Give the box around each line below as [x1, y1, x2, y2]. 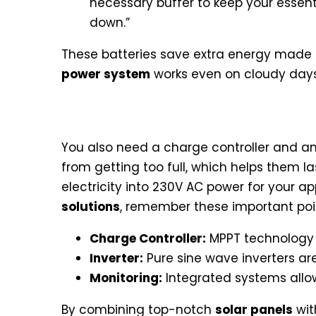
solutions [61, 197, 120, 215]
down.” [90, 13, 130, 31]
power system [61, 65, 150, 83]
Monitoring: [90, 269, 162, 286]
